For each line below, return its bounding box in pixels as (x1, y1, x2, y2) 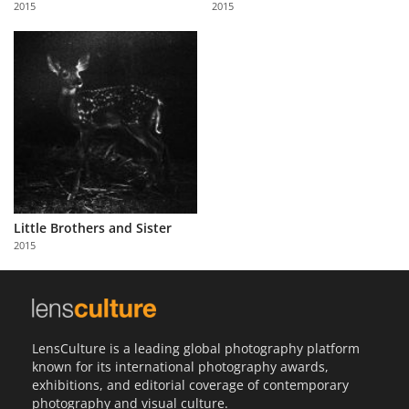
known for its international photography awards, (32, 357, 329, 375)
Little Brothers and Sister (14, 219, 172, 237)
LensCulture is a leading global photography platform (32, 339, 360, 357)
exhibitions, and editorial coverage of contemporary (32, 375, 349, 393)
